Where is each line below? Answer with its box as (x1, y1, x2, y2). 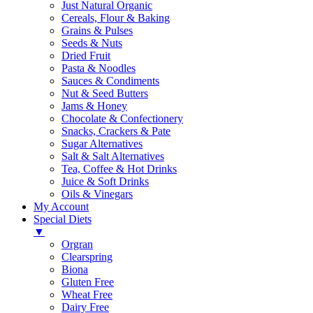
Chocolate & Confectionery (61, 112, 183, 124)
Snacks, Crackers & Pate (61, 124, 170, 137)
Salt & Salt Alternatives (61, 150, 164, 162)
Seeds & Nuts (61, 36, 122, 49)
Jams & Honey (61, 99, 127, 112)
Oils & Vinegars (61, 187, 133, 200)
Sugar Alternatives (61, 137, 143, 150)
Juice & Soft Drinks (61, 175, 149, 187)
